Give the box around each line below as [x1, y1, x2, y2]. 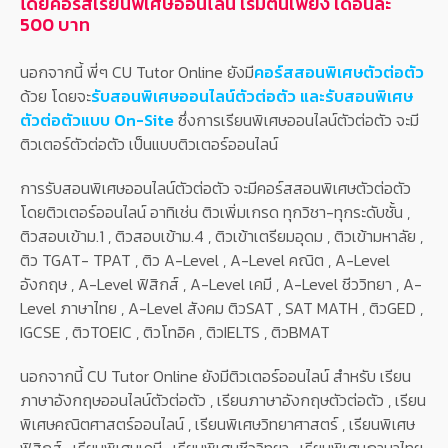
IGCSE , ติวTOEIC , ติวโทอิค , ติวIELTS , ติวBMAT [20, 320, 330, 345]
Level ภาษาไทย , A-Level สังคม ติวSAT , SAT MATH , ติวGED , [20, 296, 423, 321]
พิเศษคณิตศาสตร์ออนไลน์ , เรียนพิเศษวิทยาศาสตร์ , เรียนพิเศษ [20, 412, 415, 437]
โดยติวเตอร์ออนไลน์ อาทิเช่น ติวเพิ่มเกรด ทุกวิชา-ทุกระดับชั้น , [20, 200, 410, 225]
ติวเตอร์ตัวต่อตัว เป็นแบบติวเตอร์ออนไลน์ [20, 132, 278, 157]
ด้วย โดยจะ [20, 84, 91, 109]
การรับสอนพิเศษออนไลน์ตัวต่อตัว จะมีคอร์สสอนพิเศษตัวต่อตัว [20, 176, 411, 201]
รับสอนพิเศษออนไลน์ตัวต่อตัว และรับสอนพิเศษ [91, 84, 413, 109]
